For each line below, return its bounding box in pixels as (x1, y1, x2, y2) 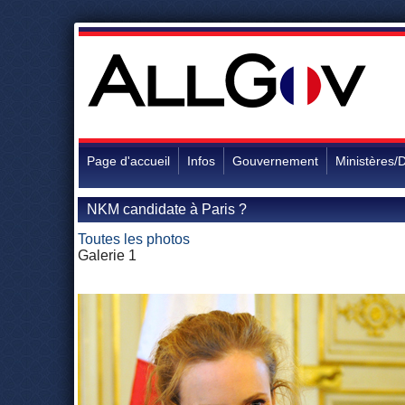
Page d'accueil (87, 154, 170, 168)
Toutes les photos (78, 231, 190, 247)
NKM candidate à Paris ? (87, 202, 247, 217)
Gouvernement (232, 154, 318, 168)
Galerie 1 (78, 248, 137, 263)
